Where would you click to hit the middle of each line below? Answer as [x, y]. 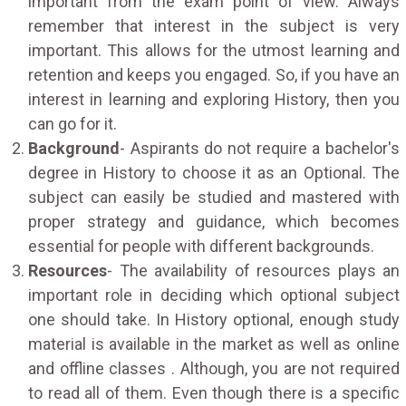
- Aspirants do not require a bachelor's [260, 148]
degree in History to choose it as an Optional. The [214, 172]
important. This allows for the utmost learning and [214, 50]
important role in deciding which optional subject [214, 295]
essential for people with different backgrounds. [201, 246]
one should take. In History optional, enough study [214, 319]
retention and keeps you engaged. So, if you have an [214, 74]
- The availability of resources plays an [253, 270]
